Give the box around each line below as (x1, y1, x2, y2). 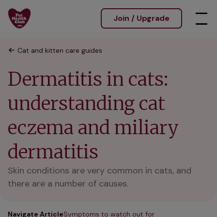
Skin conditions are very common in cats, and (8, 165, 191, 176)
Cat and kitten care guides (17, 46, 102, 55)
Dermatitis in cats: (8, 68, 168, 91)
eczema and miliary (8, 116, 179, 139)
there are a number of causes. (8, 178, 128, 189)
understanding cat (8, 92, 165, 115)
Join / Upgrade (113, 13, 170, 23)
